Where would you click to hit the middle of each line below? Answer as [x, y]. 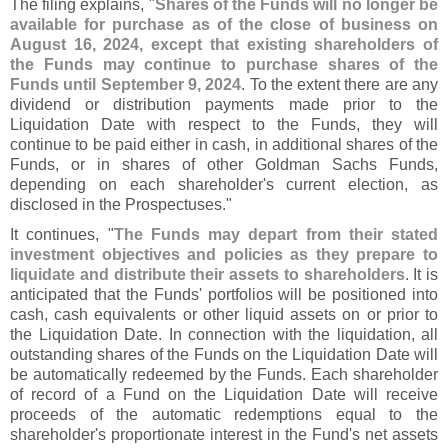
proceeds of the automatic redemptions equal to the [224, 414]
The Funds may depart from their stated [275, 234]
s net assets [395, 434]
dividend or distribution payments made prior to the [224, 104]
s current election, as [351, 184]
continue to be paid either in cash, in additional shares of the [224, 144]
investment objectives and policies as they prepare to [224, 254]
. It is [421, 274]
